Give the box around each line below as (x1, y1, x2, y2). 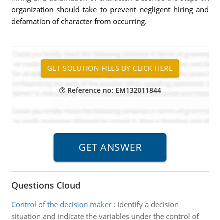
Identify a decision (117, 199, 179, 209)
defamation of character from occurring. (11, 16, 147, 26)
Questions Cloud (11, 179, 81, 191)
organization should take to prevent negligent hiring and (11, 4, 209, 14)
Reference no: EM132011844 (65, 85, 161, 95)
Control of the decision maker (11, 199, 111, 209)
